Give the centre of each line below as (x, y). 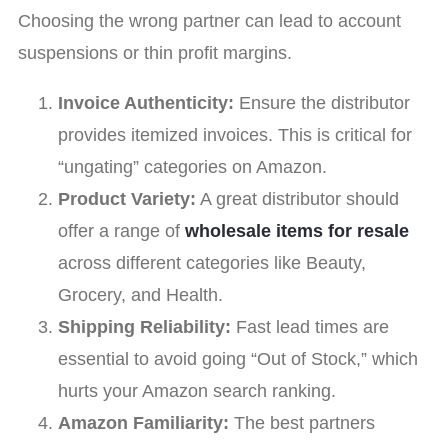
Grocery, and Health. (140, 295)
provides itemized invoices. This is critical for (235, 135)
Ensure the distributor (322, 103)
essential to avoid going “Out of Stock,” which (238, 359)
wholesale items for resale (297, 231)
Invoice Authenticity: (146, 103)
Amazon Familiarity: (143, 423)
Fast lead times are (310, 327)
